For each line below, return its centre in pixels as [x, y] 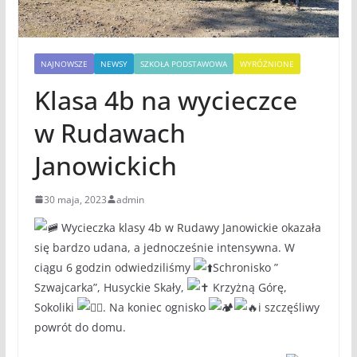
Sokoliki [55, 307]
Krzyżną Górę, [248, 287]
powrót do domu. [80, 327]
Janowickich [105, 165]
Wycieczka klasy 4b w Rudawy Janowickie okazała [189, 227]
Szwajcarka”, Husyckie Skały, [110, 287]
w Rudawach [110, 132]
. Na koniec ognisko [155, 307]
